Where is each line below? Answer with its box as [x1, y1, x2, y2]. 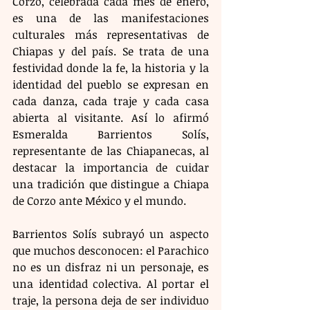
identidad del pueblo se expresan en [12, 76, 209, 92]
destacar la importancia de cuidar [12, 159, 209, 175]
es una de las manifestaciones [12, 10, 209, 26]
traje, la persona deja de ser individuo [12, 292, 209, 308]
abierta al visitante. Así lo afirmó [12, 109, 209, 125]
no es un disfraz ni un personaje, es [12, 259, 209, 275]
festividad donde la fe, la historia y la [12, 60, 209, 75]
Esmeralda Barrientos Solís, [12, 126, 209, 142]
